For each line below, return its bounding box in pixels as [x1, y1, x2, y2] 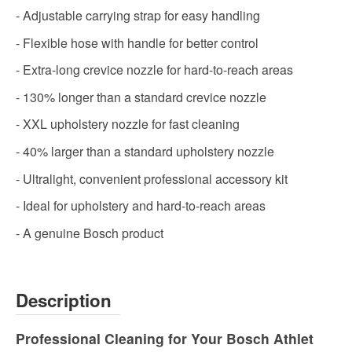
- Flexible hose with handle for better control [16, 33, 258, 52]
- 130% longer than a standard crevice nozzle [16, 87, 266, 106]
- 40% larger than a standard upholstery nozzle [16, 142, 274, 160]
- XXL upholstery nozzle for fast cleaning [16, 115, 240, 134]
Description [16, 287, 112, 313]
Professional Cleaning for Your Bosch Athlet [16, 328, 313, 348]
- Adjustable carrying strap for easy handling [16, 6, 260, 25]
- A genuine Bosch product [16, 223, 163, 242]
